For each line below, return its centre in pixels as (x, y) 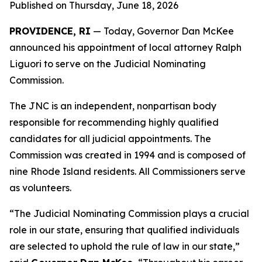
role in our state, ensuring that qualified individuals (124, 230)
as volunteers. (40, 188)
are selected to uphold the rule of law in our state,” (125, 246)
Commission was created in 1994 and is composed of (127, 155)
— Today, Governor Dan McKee (162, 31)
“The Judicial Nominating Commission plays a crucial (129, 213)
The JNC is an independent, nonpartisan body (113, 106)
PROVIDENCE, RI (50, 31)
